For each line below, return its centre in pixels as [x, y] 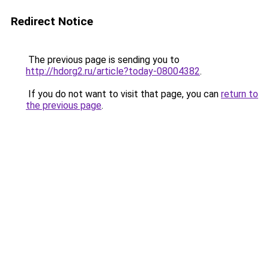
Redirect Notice [52, 21]
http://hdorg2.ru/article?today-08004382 [113, 71]
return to [240, 94]
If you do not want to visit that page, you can [123, 94]
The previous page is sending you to [103, 60]
